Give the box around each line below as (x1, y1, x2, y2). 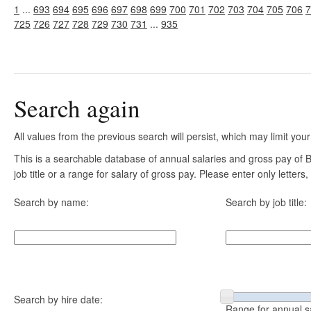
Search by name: (14, 195, 89, 209)
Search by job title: (226, 195, 307, 209)
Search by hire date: (14, 292, 103, 306)
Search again (14, 92, 140, 124)
